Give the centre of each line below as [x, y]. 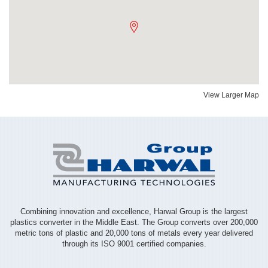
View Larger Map [231, 95]
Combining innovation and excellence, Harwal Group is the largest [134, 211]
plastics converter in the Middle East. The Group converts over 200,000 [134, 222]
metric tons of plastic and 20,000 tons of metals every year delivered [134, 233]
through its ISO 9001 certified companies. [134, 244]
